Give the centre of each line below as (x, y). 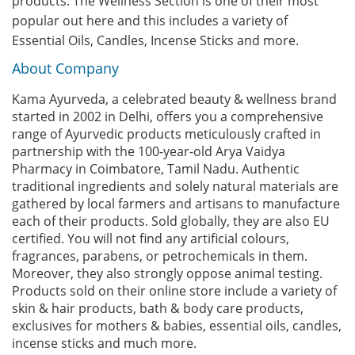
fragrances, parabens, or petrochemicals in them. (160, 256)
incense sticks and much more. (104, 343)
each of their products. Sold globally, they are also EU (171, 221)
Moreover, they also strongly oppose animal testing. (167, 273)
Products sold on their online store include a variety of (174, 291)
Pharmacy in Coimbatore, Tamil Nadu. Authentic (156, 169)
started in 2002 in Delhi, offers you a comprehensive (168, 116)
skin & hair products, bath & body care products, (158, 308)
